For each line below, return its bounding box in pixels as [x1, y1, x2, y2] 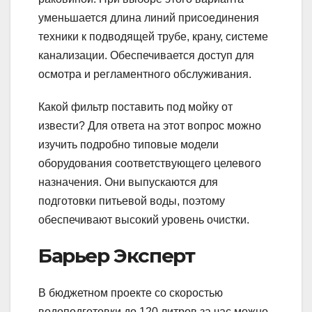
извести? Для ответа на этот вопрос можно [38, 119, 261, 132]
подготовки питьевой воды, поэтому [38, 194, 225, 207]
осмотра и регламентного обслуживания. [38, 68, 251, 80]
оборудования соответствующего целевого [38, 157, 261, 169]
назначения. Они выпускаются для [38, 175, 218, 188]
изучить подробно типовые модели [38, 138, 219, 150]
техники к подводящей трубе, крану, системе [38, 30, 268, 42]
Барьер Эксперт [38, 243, 195, 267]
